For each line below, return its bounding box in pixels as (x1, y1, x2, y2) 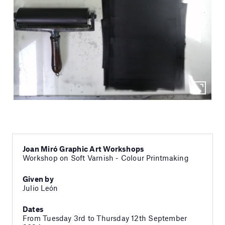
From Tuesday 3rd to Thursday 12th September (23, 213, 187, 223)
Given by (23, 174, 54, 184)
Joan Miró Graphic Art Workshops (23, 144, 145, 154)
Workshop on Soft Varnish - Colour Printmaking (23, 153, 189, 163)
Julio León (23, 183, 58, 193)
